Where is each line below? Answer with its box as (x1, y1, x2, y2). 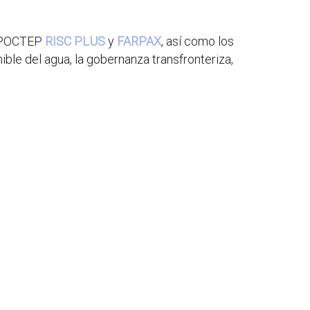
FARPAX (117, 34, 161, 48)
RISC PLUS (45, 34, 105, 48)
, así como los (161, 34, 234, 48)
